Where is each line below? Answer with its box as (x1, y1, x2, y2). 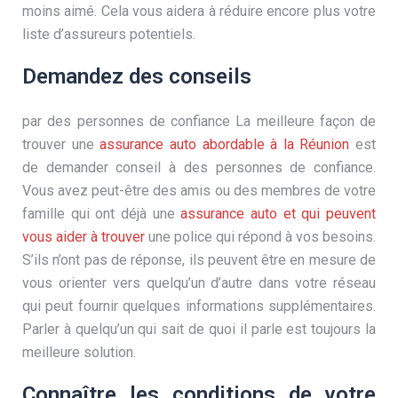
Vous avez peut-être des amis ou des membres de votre (22, 182, 376, 199)
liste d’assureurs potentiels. (22, 26, 195, 43)
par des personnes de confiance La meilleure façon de (22, 113, 376, 130)
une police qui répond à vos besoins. (145, 228, 376, 245)
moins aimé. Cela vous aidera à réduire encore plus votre (22, 3, 376, 20)
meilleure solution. (22, 344, 136, 361)
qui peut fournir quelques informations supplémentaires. (22, 298, 376, 314)
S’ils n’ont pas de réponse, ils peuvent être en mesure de (22, 251, 376, 268)
